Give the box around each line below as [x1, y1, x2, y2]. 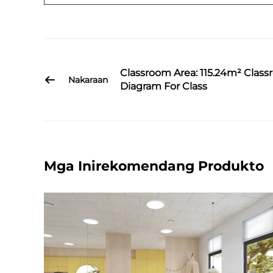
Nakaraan [68, 74, 108, 85]
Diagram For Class [120, 80, 207, 93]
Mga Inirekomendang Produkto [44, 157, 264, 174]
